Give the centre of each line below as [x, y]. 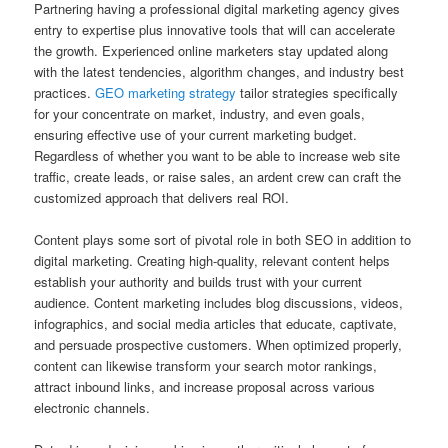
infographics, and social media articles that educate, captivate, [216, 323]
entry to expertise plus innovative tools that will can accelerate [215, 29]
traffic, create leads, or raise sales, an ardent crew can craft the [218, 176]
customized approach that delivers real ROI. [162, 197]
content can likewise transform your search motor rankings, [206, 365]
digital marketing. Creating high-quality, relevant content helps [212, 260]
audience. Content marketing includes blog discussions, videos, [219, 302]
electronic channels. [92, 407]
